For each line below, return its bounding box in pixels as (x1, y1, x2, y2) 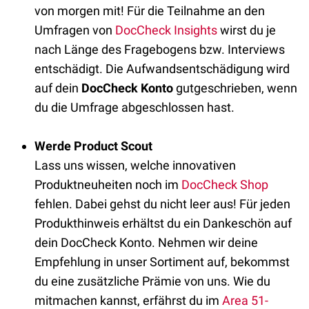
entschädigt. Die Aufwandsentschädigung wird (34, 61, 290, 76)
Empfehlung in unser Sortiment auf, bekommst (34, 255, 290, 269)
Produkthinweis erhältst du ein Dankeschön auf (34, 216, 292, 230)
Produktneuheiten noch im (34, 177, 181, 192)
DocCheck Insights (115, 23, 217, 37)
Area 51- (222, 293, 268, 308)
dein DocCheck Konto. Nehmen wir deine (34, 235, 258, 250)
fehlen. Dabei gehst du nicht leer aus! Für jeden (34, 197, 290, 211)
